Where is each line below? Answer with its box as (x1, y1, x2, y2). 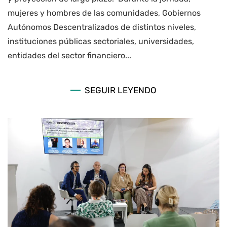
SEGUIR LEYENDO (85, 85, 157, 95)
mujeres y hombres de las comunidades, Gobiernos (8, 8, 201, 18)
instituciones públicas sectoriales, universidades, (8, 36, 194, 46)
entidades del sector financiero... (8, 50, 131, 60)
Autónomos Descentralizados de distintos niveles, (8, 22, 196, 32)
